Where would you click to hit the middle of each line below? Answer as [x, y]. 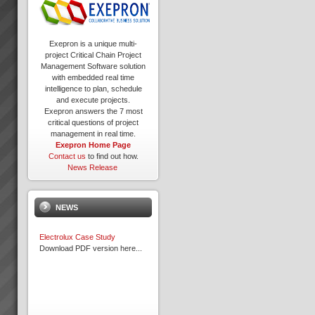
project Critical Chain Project [94, 55]
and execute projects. [94, 100]
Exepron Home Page [94, 145]
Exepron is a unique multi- [94, 44]
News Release [92, 168]
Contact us [67, 156]
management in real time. [94, 134]
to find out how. [112, 156]
